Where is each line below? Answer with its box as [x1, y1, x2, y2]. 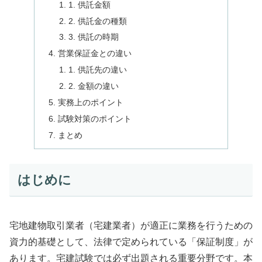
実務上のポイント [58, 97, 124, 107]
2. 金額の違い [68, 81, 119, 91]
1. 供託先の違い [68, 65, 127, 75]
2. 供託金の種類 [68, 16, 127, 26]
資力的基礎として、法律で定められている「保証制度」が [9, 236, 253, 247]
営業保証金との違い [58, 49, 132, 58]
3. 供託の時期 [68, 32, 119, 42]
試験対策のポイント [58, 113, 132, 123]
